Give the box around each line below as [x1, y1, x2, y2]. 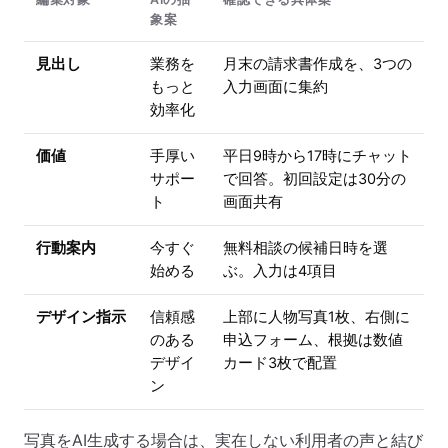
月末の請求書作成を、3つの [223, 55, 412, 74]
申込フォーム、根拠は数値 [223, 331, 403, 350]
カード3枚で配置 [223, 354, 337, 373]
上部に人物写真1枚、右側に [223, 308, 410, 327]
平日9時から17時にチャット [223, 147, 412, 166]
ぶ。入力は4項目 [223, 262, 337, 281]
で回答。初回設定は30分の [223, 170, 406, 189]
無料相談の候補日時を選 [223, 239, 388, 258]
